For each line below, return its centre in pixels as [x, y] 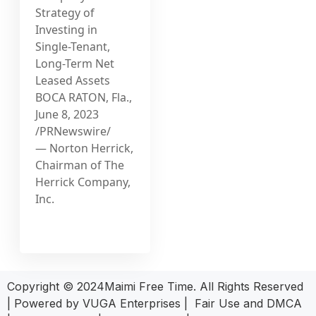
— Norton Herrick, [85, 148]
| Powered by [45, 303]
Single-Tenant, [73, 46]
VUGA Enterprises [132, 303]
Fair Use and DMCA [248, 303]
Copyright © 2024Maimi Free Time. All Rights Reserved [155, 286]
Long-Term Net [75, 63]
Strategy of [65, 12]
